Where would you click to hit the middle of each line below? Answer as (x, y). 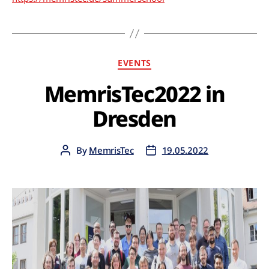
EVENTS (134, 63)
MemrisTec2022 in (134, 94)
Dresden (134, 118)
